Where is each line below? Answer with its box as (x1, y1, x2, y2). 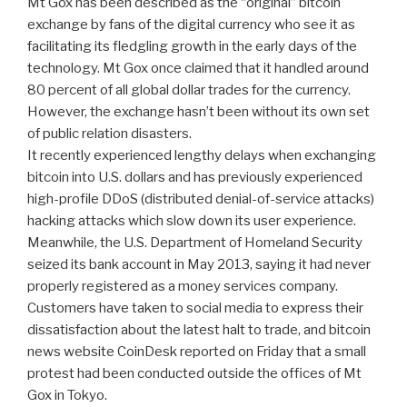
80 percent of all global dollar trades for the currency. (27, 81, 351, 98)
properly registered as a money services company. (27, 277, 338, 294)
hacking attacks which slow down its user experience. (27, 212, 356, 229)
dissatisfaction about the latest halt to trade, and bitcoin (27, 321, 371, 338)
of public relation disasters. (27, 124, 192, 142)
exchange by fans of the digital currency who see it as (27, 15, 355, 33)
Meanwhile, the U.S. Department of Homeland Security (27, 233, 362, 251)
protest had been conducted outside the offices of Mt (27, 364, 362, 382)
